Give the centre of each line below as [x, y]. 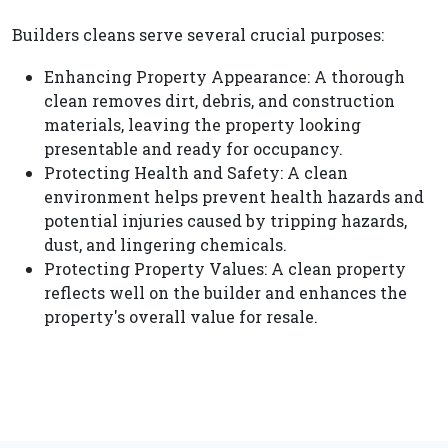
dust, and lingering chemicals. [165, 245]
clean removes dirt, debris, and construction [219, 101]
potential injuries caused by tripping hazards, [225, 221]
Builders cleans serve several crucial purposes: [198, 35]
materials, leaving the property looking [202, 125]
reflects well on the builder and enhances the [225, 293]
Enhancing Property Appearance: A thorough [224, 77]
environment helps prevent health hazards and [234, 197]
